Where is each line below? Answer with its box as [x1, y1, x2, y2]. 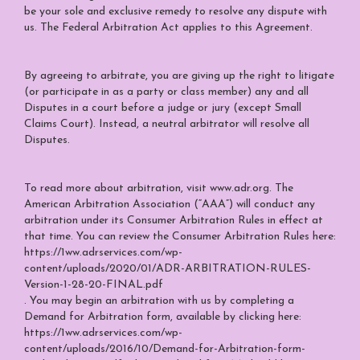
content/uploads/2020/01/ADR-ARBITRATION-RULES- [24, 263, 311, 275]
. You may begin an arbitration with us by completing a [24, 295, 294, 307]
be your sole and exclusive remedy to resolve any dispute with [24, 6, 327, 18]
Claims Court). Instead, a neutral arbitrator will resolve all [24, 118, 309, 130]
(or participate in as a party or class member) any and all [24, 86, 309, 98]
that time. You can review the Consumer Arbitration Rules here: [24, 231, 336, 243]
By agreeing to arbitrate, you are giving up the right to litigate [24, 70, 334, 82]
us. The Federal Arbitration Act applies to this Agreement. [24, 22, 316, 34]
